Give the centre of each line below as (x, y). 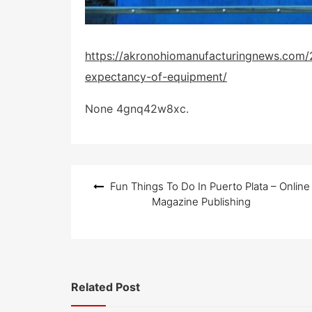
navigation (108, 196)
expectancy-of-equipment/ (156, 76)
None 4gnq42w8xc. (137, 108)
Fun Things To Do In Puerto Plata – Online (210, 186)
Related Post (106, 287)
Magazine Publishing (201, 201)
